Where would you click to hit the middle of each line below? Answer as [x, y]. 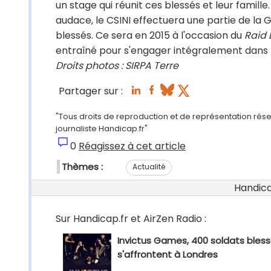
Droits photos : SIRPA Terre [117, 66]
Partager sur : [91, 91]
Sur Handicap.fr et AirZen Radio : [131, 219]
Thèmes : [82, 167]
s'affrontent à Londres [168, 254]
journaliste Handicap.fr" [102, 129]
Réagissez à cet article [132, 146]
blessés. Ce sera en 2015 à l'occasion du [150, 35]
